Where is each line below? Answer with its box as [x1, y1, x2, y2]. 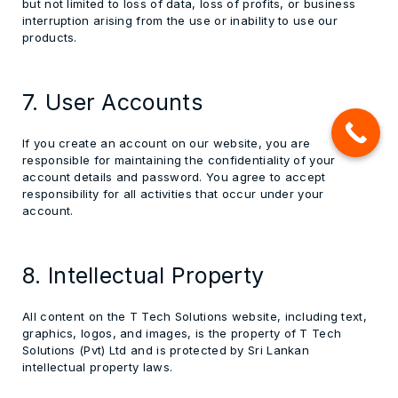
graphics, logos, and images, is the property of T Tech [22, 326, 342, 340]
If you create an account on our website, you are [22, 136, 311, 150]
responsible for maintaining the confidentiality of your [22, 153, 336, 167]
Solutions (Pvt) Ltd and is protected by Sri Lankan [22, 343, 309, 357]
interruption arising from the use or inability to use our [22, 13, 338, 28]
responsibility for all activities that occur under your [22, 187, 324, 201]
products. [22, 30, 77, 44]
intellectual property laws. [22, 360, 173, 374]
